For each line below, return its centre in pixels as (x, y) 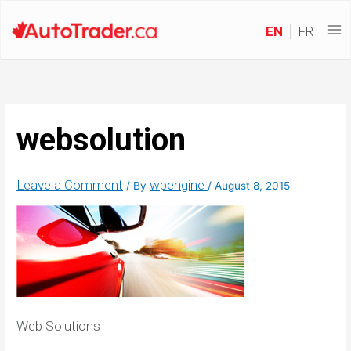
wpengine (179, 185)
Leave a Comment (70, 185)
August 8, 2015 (253, 186)
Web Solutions (59, 326)
